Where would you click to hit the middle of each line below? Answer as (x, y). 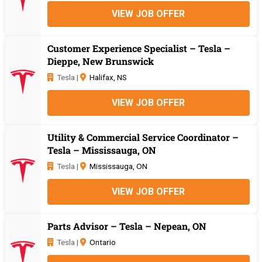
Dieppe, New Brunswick (100, 61)
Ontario (102, 242)
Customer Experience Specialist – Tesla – (139, 48)
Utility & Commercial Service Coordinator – (143, 137)
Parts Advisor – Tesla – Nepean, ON (127, 226)
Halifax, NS (108, 77)
